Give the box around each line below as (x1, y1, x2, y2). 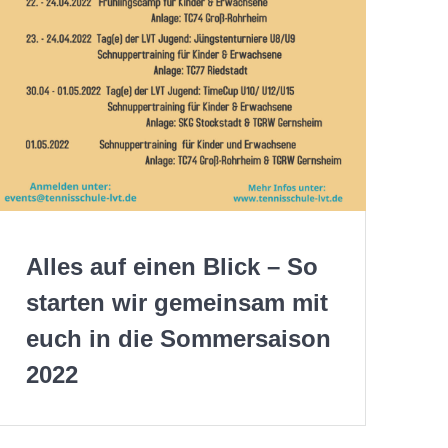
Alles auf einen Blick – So (25, 253, 318, 281)
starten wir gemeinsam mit (25, 289, 328, 317)
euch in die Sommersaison (25, 325, 331, 353)
